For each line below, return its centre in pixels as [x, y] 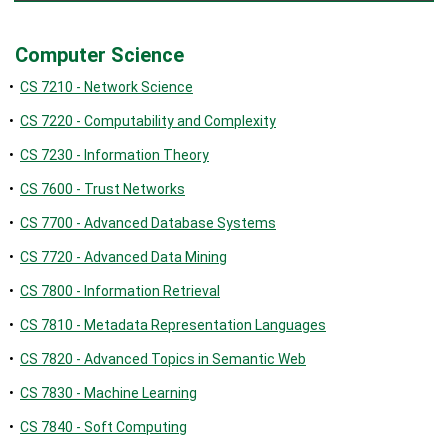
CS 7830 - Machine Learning [108, 393]
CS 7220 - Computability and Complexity [148, 121]
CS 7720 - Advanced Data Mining [123, 257]
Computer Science [99, 55]
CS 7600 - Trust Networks [102, 189]
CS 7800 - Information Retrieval [120, 291]
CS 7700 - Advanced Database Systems [148, 223]
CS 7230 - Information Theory [114, 155]
